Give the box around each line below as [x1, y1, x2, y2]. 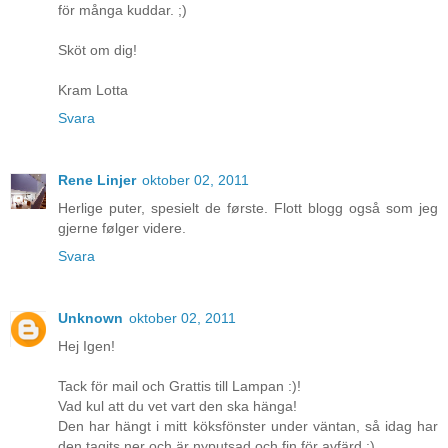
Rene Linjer [58, 172, 136, 189]
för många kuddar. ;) [58, 2, 187, 19]
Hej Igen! [58, 338, 115, 355]
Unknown [58, 310, 123, 327]
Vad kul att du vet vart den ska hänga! [58, 398, 297, 415]
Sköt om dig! [58, 42, 137, 59]
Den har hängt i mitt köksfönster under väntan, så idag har [58, 418, 438, 435]
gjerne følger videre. [58, 220, 186, 237]
